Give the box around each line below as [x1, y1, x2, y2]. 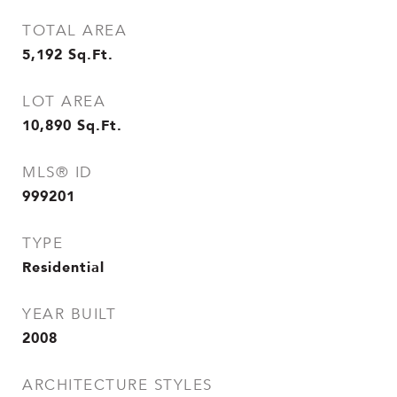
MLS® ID [22, 163, 93, 182]
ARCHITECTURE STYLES [22, 376, 213, 394]
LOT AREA [22, 92, 105, 111]
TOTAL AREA [22, 21, 127, 40]
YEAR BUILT [22, 305, 116, 323]
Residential [22, 255, 105, 278]
